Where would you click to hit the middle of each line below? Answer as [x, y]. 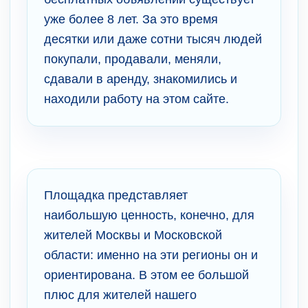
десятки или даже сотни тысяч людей [153, 40]
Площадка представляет [116, 196]
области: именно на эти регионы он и [151, 255]
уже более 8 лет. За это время [131, 20]
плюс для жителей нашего [120, 295]
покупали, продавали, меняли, [133, 59]
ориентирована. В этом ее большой [146, 275]
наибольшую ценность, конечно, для [149, 216]
